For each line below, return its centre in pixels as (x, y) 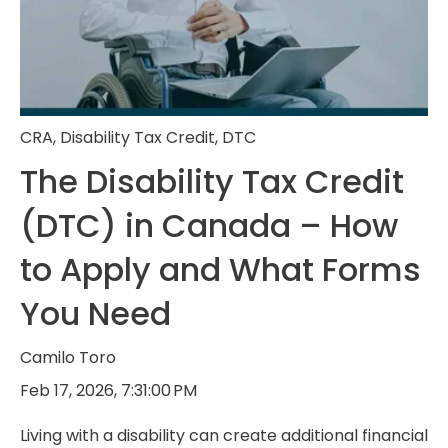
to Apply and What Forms (220, 270)
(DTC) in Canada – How (209, 226)
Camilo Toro (68, 358)
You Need (95, 314)
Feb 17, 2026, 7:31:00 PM (108, 391)
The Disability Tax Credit (212, 182)
